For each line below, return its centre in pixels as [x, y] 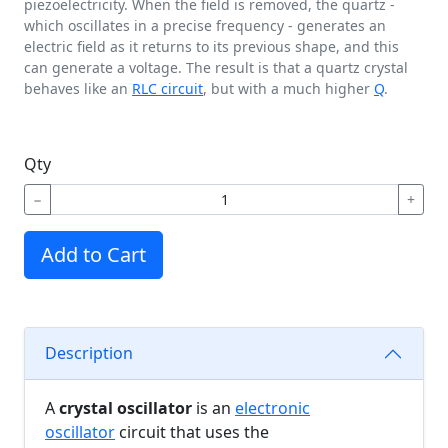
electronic [272, 407]
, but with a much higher [288, 88]
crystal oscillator [125, 407]
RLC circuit [167, 88]
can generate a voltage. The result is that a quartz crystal [216, 67]
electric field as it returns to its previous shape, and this [211, 46]
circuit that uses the [192, 431]
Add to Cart [93, 254]
